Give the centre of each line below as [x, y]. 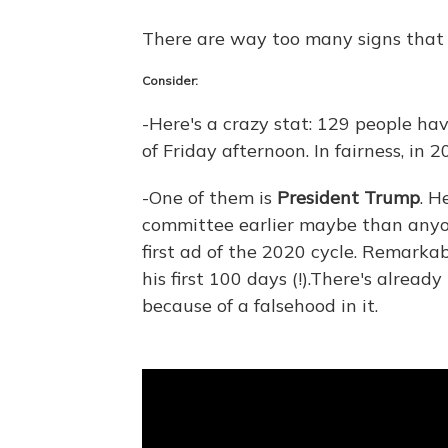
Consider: [170, 81]
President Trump [348, 198]
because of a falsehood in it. [260, 306]
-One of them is [209, 198]
